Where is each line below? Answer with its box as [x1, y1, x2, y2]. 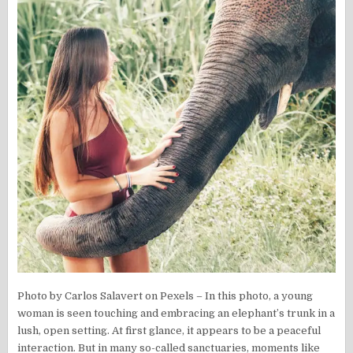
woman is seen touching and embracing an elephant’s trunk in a [17, 307, 336, 319]
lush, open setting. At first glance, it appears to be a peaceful [17, 324, 321, 336]
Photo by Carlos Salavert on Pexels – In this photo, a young [17, 289, 314, 302]
